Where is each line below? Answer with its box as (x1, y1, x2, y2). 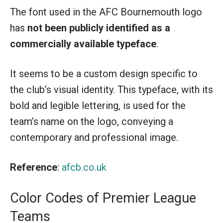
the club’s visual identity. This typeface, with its (10, 84, 213, 96)
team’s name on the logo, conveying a (10, 115, 173, 127)
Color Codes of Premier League (10, 190, 196, 206)
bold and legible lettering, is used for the (10, 100, 186, 111)
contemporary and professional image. (10, 131, 178, 143)
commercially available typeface (10, 38, 156, 50)
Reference (10, 161, 57, 173)
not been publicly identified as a (27, 22, 170, 34)
